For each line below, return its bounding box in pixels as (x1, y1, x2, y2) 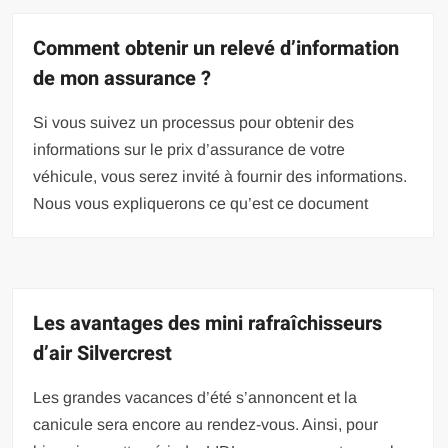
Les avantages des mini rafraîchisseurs (33, 308, 383, 338)
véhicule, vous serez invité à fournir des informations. (33, 167, 408, 185)
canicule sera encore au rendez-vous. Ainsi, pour (33, 415, 379, 433)
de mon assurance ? (33, 63, 212, 93)
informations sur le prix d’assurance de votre (33, 140, 346, 158)
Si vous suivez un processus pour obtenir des (33, 113, 355, 131)
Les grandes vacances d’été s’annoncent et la (33, 388, 358, 406)
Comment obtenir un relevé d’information (33, 33, 400, 63)
